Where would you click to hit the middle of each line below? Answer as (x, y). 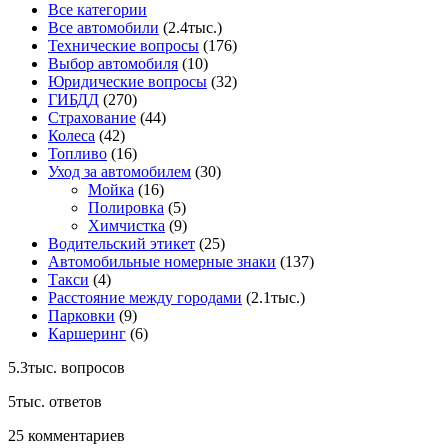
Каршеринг (87, 334)
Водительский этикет (121, 244)
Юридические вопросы (127, 82)
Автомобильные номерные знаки (162, 262)
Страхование (92, 118)
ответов (73, 402)
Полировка (126, 208)
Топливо (77, 154)
